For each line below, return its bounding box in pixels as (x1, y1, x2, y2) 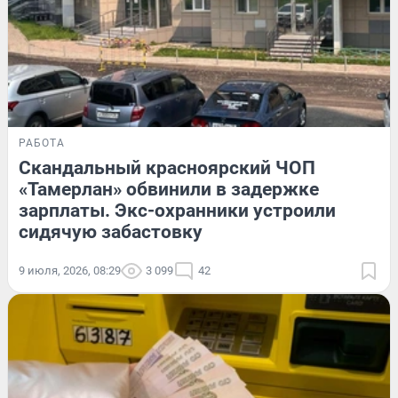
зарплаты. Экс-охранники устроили (19, 199, 336, 221)
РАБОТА (19, 136, 65, 149)
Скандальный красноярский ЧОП (19, 156, 315, 179)
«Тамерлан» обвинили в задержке (19, 178, 319, 200)
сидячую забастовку (19, 220, 203, 243)
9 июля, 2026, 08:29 (19, 263, 121, 277)
